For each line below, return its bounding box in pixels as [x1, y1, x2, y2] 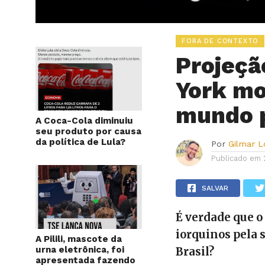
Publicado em [211, 153, 261, 163]
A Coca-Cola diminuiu [35, 115, 133, 126]
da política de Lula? [35, 136, 125, 147]
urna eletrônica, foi [35, 244, 124, 255]
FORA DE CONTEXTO [182, 37, 259, 45]
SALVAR [202, 183, 229, 192]
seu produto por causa [35, 125, 141, 137]
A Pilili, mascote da [35, 233, 122, 244]
